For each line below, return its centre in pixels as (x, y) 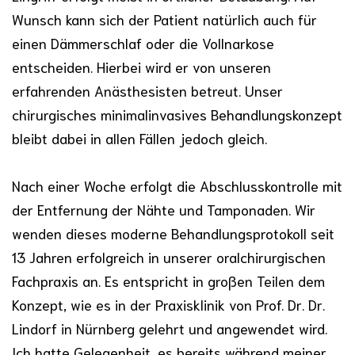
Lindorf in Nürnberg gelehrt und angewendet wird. (170, 328)
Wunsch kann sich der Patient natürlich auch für (164, 19)
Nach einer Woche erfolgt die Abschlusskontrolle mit (177, 185)
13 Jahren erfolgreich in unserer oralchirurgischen (169, 256)
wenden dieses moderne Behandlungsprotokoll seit (173, 233)
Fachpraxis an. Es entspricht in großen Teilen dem (168, 280)
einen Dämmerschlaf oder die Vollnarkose (143, 42)
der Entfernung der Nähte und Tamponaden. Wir (164, 209)
